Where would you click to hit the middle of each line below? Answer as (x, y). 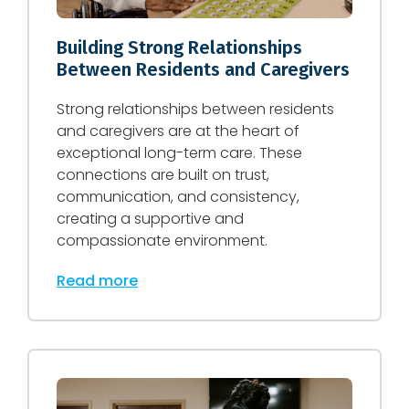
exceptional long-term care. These (179, 153)
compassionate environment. (162, 241)
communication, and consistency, (178, 197)
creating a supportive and (150, 219)
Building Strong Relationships (179, 48)
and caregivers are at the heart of (178, 131)
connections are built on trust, (163, 175)
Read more (97, 281)
